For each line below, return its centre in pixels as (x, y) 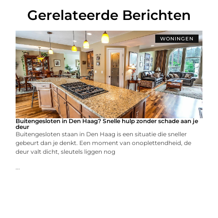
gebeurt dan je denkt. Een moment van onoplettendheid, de (104, 143)
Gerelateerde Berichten (109, 15)
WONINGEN (177, 39)
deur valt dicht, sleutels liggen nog (66, 152)
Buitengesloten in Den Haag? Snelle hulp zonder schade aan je (107, 121)
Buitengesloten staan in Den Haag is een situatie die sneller (101, 134)
